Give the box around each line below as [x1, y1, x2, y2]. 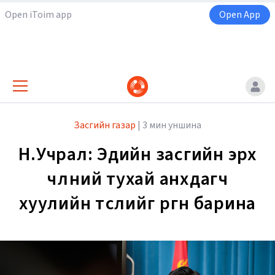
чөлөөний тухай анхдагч [47, 166, 228, 193]
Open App [219, 8, 260, 21]
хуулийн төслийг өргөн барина [19, 190, 256, 217]
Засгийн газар [74, 118, 136, 133]
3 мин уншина [142, 118, 201, 133]
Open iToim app [5, 8, 72, 21]
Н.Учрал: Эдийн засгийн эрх [18, 141, 257, 168]
